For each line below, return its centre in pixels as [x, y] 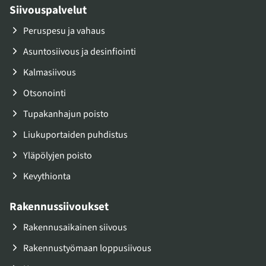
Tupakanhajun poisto [66, 114]
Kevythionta [47, 176]
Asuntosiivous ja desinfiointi [80, 52]
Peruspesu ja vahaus [64, 31]
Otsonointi [45, 93]
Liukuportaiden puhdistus [75, 135]
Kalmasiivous [50, 72]
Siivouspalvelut [48, 10]
